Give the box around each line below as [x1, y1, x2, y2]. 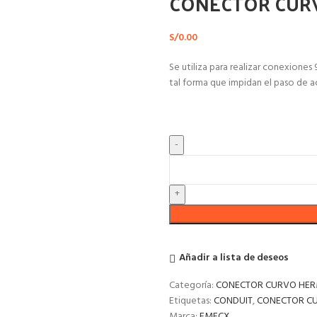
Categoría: [169, 277, 214, 294]
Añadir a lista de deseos [178, 250, 289, 267]
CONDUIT [214, 292, 253, 309]
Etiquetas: [169, 292, 212, 309]
